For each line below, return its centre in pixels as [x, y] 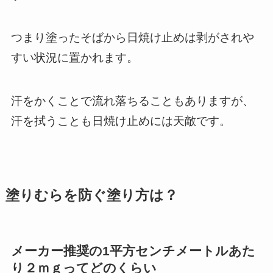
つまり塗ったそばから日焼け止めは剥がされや [132, 38]
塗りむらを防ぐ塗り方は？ [91, 196]
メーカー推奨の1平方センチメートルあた [133, 251]
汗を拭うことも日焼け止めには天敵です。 [121, 121]
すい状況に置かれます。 [74, 58]
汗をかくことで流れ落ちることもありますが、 [132, 101]
